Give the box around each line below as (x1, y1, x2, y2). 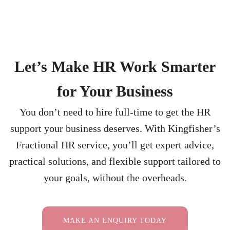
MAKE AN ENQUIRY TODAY (63, 217, 167, 225)
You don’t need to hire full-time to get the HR (20, 106, 210, 118)
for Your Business (57, 83, 173, 100)
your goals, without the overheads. (43, 172, 187, 184)
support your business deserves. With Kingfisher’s (10, 123, 220, 135)
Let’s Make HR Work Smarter (14, 58, 216, 75)
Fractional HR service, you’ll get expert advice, (16, 139, 214, 151)
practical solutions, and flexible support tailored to (9, 156, 221, 167)
